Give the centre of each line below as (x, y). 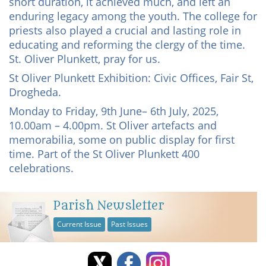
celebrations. (41, 168)
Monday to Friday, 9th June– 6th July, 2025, (114, 111)
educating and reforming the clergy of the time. (127, 45)
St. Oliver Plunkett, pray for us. (85, 59)
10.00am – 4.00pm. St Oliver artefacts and (113, 125)
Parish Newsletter (109, 206)
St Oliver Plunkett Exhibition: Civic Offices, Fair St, (131, 78)
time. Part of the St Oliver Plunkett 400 (104, 154)
